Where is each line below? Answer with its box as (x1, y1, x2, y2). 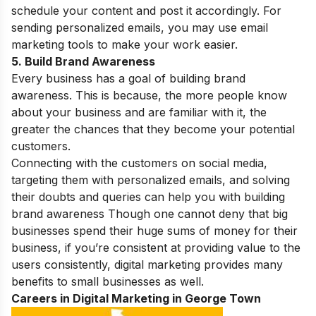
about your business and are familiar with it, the (11, 105, 267, 120)
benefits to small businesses (11, 274, 161, 289)
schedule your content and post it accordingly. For (11, 4, 281, 18)
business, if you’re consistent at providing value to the (11, 241, 300, 255)
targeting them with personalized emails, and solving (11, 173, 290, 188)
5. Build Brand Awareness (11, 54, 155, 69)
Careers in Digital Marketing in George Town (11, 291, 261, 306)
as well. (161, 274, 207, 289)
